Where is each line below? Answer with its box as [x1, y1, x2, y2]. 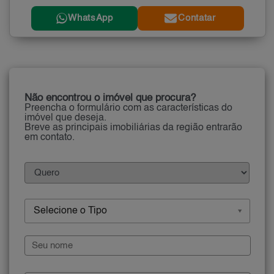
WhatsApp [68, 13, 113, 23]
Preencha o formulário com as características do [24, 103, 232, 113]
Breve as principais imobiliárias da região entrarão [24, 122, 242, 133]
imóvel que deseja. [24, 113, 106, 123]
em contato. [24, 132, 75, 143]
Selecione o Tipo [34, 206, 107, 216]
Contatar [178, 13, 216, 23]
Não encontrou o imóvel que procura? [24, 92, 196, 103]
